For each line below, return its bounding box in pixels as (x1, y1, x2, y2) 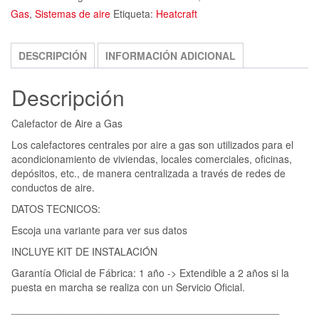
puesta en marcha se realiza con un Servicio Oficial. (11, 279, 245, 294)
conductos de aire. (11, 179, 95, 194)
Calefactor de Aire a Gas (11, 115, 122, 130)
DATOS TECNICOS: (11, 201, 100, 216)
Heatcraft (156, 6, 197, 21)
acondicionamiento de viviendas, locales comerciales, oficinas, (11, 151, 292, 166)
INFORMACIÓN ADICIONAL (105, 48, 236, 63)
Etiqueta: (113, 6, 156, 21)
